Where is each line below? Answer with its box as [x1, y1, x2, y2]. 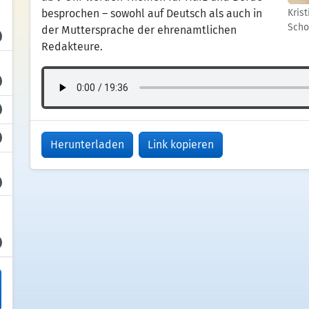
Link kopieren [147, 138, 214, 151]
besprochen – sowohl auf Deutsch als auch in [41, 7, 262, 20]
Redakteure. [41, 40, 103, 53]
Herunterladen [50, 138, 124, 151]
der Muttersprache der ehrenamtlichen [41, 23, 237, 37]
